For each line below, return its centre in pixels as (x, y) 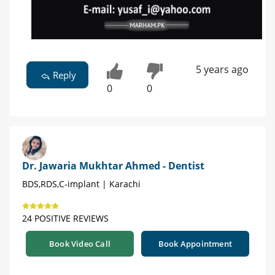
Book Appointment (195, 244)
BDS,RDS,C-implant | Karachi (81, 184)
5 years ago (222, 70)
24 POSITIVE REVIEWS (65, 218)
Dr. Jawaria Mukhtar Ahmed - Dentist (113, 166)
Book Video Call (80, 244)
